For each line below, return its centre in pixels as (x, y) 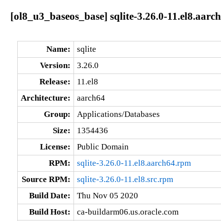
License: (55, 147)
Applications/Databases (118, 114)
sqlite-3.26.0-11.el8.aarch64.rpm (134, 163)
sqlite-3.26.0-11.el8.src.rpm (125, 179)
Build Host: (50, 212)
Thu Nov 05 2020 (107, 195)
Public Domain (103, 147)
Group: (57, 114)
